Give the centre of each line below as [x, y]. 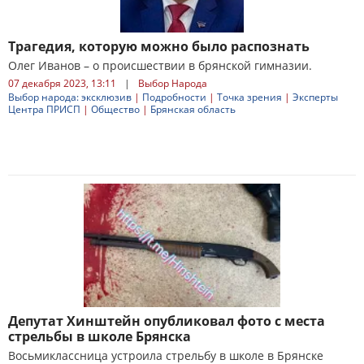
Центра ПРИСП [44, 109]
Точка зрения [249, 97]
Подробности [174, 97]
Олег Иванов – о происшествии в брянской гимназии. [160, 65]
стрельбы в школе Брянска [100, 336]
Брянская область [193, 109]
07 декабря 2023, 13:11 [62, 83]
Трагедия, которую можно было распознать [159, 46]
